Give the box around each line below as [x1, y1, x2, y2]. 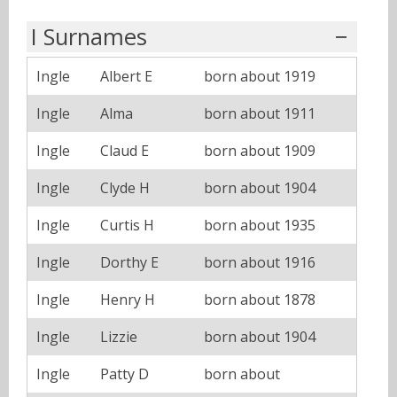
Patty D [100, 363, 149, 384]
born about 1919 [204, 66, 315, 86]
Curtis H [100, 214, 154, 235]
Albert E [100, 66, 152, 86]
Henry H [100, 289, 155, 309]
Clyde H [100, 177, 150, 198]
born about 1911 [204, 103, 315, 123]
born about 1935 [204, 214, 315, 235]
